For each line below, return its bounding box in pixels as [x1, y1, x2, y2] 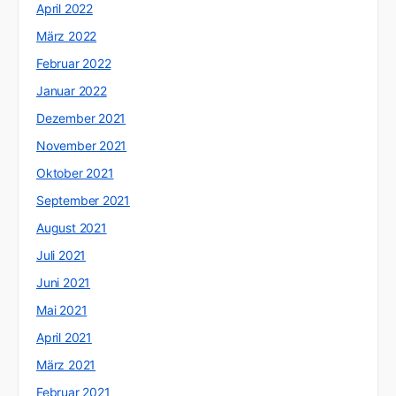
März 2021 [36, 357, 96, 373]
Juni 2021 [36, 275, 91, 291]
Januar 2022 [36, 83, 107, 99]
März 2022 [36, 28, 97, 44]
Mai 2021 [36, 302, 88, 318]
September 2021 [36, 193, 131, 209]
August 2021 [36, 220, 107, 236]
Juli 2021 [36, 247, 87, 263]
